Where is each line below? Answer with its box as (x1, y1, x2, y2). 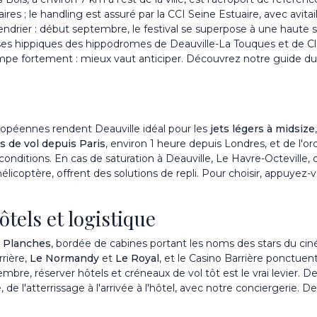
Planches (3, 236, 51, 250)
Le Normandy (30, 251, 99, 265)
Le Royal (115, 251, 159, 265)
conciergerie (236, 281, 297, 294)
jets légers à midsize (210, 122, 315, 135)
